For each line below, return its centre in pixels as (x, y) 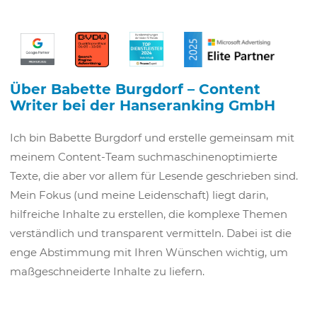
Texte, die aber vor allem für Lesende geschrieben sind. (154, 175)
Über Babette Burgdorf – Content (135, 89)
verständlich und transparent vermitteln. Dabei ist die (150, 233)
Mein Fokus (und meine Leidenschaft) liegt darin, (139, 195)
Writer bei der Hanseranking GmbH (142, 105)
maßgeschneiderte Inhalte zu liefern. (107, 271)
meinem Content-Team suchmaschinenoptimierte (143, 156)
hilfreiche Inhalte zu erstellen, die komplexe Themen (148, 214)
